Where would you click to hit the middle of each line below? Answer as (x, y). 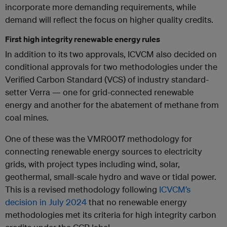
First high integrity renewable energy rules (83, 39)
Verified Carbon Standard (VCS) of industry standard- (107, 80)
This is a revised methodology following (82, 190)
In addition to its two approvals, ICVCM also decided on (111, 54)
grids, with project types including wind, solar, (92, 164)
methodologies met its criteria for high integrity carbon (111, 215)
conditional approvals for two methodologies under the (111, 67)
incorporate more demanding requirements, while (101, 7)
